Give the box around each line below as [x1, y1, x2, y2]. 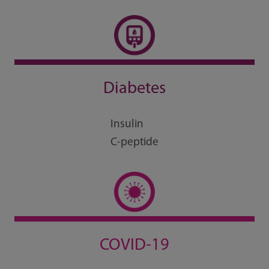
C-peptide [110, 136, 159, 148]
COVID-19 [99, 237, 169, 255]
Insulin [110, 118, 144, 130]
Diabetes [103, 80, 166, 97]
